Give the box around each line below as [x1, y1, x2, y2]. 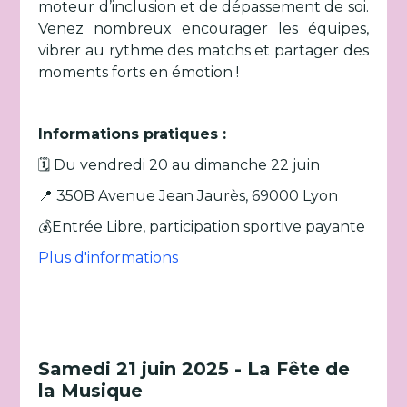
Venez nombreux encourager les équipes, [38, 20, 369, 37]
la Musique [38, 380, 144, 402]
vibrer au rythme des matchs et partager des [38, 42, 369, 59]
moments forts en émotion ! [38, 64, 240, 81]
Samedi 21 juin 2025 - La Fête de [38, 358, 351, 380]
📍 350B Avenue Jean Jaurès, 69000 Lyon [38, 187, 339, 204]
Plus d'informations [38, 249, 179, 266]
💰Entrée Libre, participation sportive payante [38, 218, 366, 235]
